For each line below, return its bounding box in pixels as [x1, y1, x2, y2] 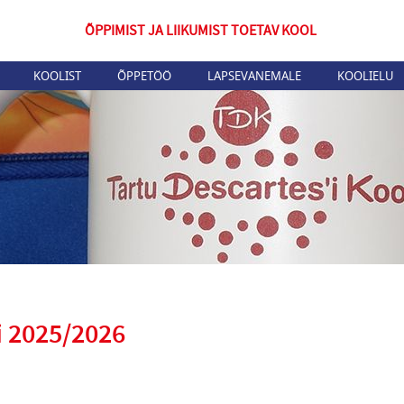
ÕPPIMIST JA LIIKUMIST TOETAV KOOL [85, 22, 317, 40]
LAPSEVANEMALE [207, 68, 301, 84]
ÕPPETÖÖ [117, 68, 171, 84]
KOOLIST [33, 68, 81, 84]
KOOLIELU [337, 68, 394, 84]
